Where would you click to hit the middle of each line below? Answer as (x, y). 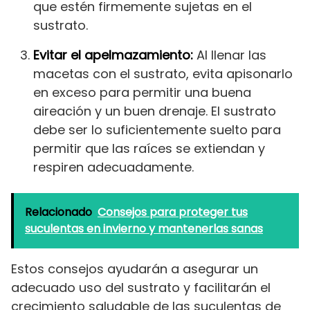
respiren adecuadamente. (113, 167)
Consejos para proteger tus (173, 212)
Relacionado (58, 212)
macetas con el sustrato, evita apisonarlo (163, 74)
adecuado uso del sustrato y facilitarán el (141, 288)
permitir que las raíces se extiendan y (149, 149)
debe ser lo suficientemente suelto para (157, 130)
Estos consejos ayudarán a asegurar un (135, 269)
